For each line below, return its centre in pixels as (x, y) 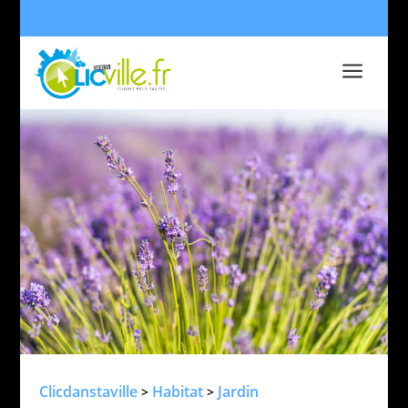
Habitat (177, 391)
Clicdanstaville (88, 391)
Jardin (238, 391)
